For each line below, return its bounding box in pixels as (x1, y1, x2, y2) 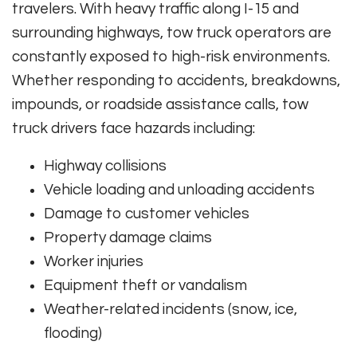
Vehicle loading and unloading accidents (44, 182, 315, 198)
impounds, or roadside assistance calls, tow (12, 96, 308, 113)
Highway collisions (44, 158, 167, 175)
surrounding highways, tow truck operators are (12, 25, 331, 41)
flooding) (44, 325, 102, 342)
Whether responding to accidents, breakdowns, (12, 73, 340, 89)
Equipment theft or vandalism (44, 277, 247, 294)
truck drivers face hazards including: (12, 120, 255, 137)
